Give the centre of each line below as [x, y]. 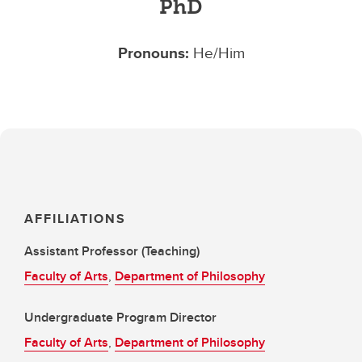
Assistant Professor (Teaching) [112, 251]
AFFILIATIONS [75, 219]
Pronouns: [155, 52]
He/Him [219, 52]
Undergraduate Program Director [120, 317]
